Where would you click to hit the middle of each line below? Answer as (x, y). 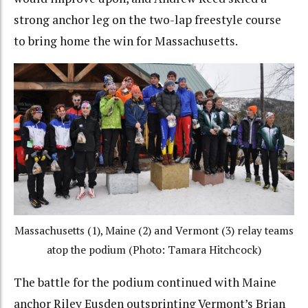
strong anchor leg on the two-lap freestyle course (147, 19)
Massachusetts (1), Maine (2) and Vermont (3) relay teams (154, 230)
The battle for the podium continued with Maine (145, 283)
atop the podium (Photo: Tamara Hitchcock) (154, 250)
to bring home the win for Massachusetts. (126, 41)
